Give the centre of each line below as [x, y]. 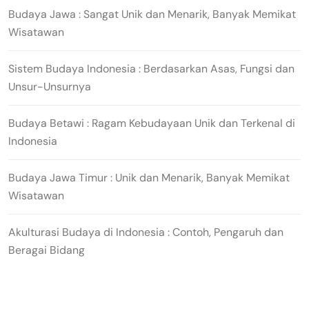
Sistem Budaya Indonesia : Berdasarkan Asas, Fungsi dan [151, 68]
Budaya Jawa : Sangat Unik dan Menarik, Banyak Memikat [152, 14]
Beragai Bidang [47, 250]
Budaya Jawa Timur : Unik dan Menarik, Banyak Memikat [149, 177]
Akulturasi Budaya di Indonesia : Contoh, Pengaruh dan [146, 232]
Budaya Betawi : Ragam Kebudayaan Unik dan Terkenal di [152, 123]
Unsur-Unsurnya [50, 86]
